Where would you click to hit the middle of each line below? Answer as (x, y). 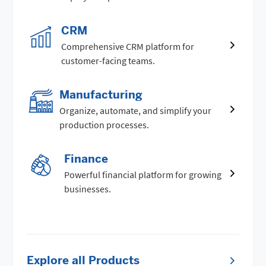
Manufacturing (101, 94)
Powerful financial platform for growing (143, 174)
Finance (86, 159)
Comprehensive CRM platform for (128, 46)
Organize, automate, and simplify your (136, 110)
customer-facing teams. (108, 60)
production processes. (104, 124)
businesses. (88, 189)
